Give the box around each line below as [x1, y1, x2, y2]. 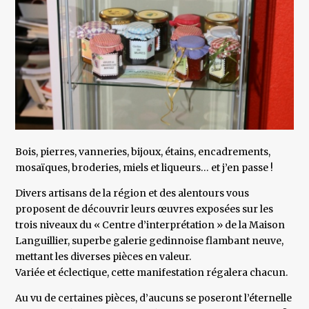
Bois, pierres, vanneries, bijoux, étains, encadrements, [15, 146, 271, 159]
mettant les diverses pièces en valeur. [15, 250, 192, 263]
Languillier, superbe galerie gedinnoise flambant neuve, [15, 235, 284, 248]
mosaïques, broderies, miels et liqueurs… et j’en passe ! [15, 161, 274, 175]
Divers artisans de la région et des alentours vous [15, 187, 250, 200]
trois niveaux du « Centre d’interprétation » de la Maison [15, 219, 286, 232]
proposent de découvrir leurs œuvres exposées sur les [15, 203, 274, 216]
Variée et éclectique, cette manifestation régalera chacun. [15, 266, 288, 279]
